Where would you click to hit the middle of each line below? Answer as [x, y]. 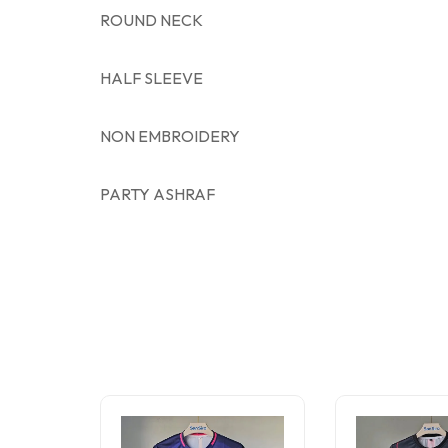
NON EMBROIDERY [170, 135]
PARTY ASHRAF [157, 193]
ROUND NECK [151, 19]
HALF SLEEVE [151, 77]
